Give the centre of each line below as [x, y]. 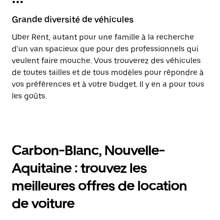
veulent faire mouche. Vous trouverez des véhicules [106, 61]
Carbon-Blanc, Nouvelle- [88, 150]
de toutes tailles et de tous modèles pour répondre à [108, 72]
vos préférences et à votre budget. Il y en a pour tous [108, 84]
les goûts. [29, 96]
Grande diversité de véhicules [73, 19]
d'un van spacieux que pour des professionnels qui [105, 49]
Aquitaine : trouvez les [79, 168]
